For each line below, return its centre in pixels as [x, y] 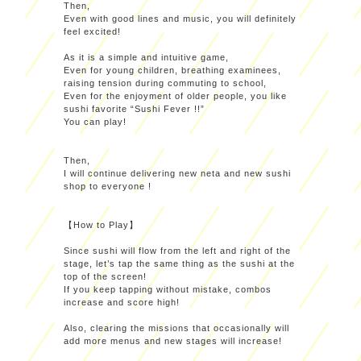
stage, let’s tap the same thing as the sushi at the [179, 263]
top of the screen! [105, 276]
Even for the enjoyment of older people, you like [175, 96]
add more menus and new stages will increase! [173, 341]
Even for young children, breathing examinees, [172, 70]
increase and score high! [122, 302]
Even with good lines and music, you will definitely [180, 19]
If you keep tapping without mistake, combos [168, 289]
